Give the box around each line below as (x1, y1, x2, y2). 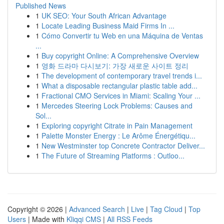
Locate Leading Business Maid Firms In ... (41, 20, 174, 30)
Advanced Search (69, 204, 125, 214)
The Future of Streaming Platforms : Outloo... (41, 150, 184, 160)
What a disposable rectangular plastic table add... (41, 80, 197, 90)
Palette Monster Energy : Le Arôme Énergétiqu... (41, 130, 195, 140)
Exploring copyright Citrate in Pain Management (41, 120, 192, 130)
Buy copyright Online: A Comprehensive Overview (41, 50, 199, 60)
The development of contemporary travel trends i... (41, 70, 202, 80)
